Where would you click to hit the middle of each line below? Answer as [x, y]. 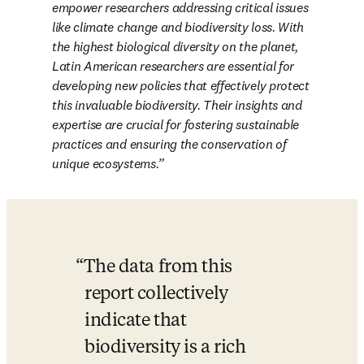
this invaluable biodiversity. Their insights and [177, 105]
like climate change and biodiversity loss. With [178, 27]
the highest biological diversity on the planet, [175, 46]
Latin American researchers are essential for [173, 66]
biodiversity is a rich [165, 348]
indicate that [136, 321]
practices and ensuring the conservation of [169, 144]
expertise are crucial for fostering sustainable [175, 124]
